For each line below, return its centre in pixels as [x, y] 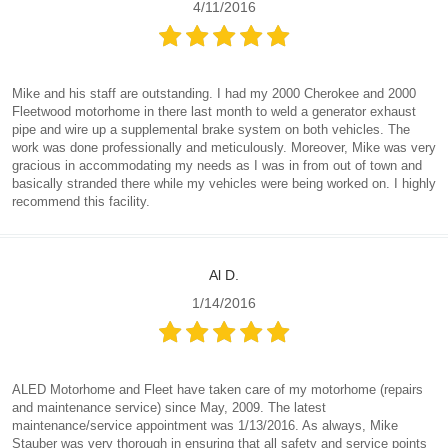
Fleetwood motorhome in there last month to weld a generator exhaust [214, 111]
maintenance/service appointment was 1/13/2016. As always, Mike [205, 425]
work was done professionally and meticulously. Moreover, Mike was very [224, 147]
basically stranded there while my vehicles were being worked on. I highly [224, 183]
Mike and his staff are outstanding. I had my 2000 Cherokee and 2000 [214, 93]
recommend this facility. [81, 201]
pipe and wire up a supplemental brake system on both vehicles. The [211, 129]
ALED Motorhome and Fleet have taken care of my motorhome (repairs [217, 389]
